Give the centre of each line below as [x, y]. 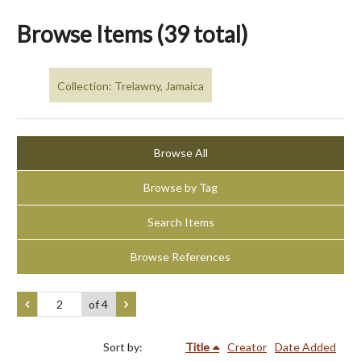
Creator [247, 346]
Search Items [180, 222]
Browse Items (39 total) [133, 34]
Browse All [180, 153]
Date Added [305, 346]
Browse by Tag [180, 188]
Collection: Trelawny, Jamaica [131, 85]
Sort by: [124, 346]
